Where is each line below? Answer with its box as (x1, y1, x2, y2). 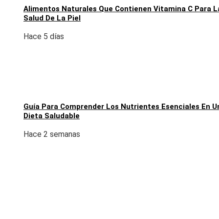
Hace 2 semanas (23, 130, 80, 139)
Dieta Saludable (23, 111, 80, 121)
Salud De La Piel (23, 14, 81, 23)
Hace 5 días (23, 32, 64, 42)
